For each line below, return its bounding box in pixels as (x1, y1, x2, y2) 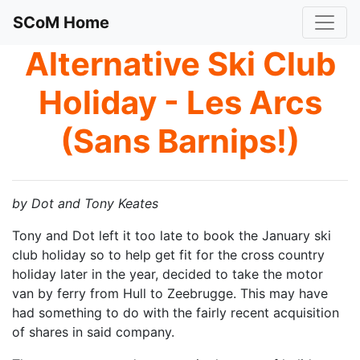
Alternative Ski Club (24, 44, 336, 84)
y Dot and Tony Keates (20, 195, 158, 211)
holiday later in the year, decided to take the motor (12, 266, 323, 282)
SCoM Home (13, 13, 109, 32)
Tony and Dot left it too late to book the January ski (12, 227, 331, 243)
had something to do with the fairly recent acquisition (12, 305, 339, 321)
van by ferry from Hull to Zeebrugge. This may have (12, 285, 328, 301)
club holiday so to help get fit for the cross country (12, 247, 325, 263)
